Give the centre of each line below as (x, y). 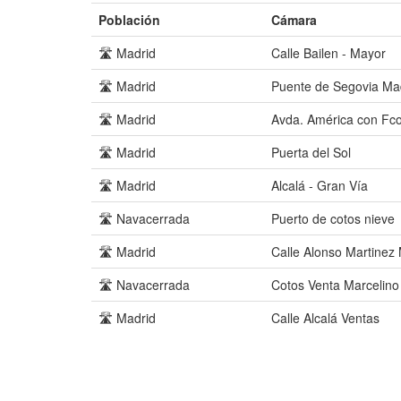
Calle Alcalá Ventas (325, 318)
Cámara (294, 20)
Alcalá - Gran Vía (320, 185)
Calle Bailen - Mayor (328, 53)
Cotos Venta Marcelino (335, 285)
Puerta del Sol (311, 152)
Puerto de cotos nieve (333, 218)
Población (129, 20)
